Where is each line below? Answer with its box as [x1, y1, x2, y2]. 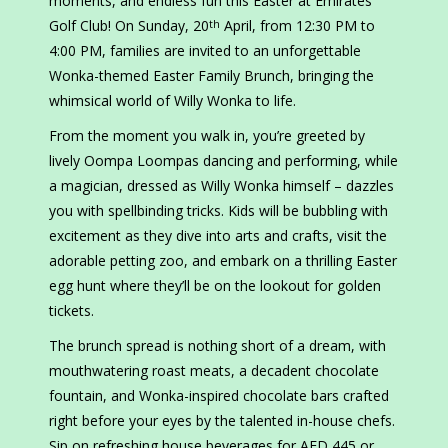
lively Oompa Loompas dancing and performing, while [49, 151, 398, 171]
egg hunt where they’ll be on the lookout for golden [49, 276, 381, 296]
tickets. [49, 301, 102, 321]
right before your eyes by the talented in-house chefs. [49, 411, 395, 431]
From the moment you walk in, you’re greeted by [49, 126, 365, 146]
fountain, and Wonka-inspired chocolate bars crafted [49, 386, 389, 406]
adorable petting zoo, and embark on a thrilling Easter [49, 251, 397, 271]
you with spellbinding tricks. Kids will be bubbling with [49, 201, 388, 221]
